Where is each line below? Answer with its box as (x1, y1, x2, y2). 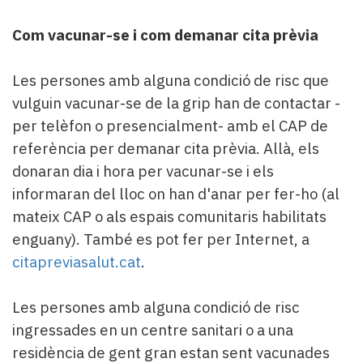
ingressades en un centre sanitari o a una (12, 319, 293, 340)
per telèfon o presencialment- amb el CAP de (12, 115, 328, 135)
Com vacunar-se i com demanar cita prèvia (12, 24, 318, 45)
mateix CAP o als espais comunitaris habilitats (12, 206, 327, 226)
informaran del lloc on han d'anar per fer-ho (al (12, 183, 340, 203)
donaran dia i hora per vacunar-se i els (12, 160, 274, 181)
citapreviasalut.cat (12, 251, 141, 271)
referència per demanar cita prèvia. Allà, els (12, 138, 319, 158)
